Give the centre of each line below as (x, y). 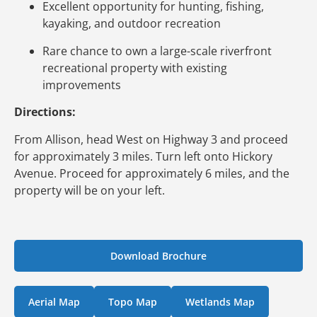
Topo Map (133, 302)
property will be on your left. (91, 190)
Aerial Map (54, 302)
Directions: (45, 112)
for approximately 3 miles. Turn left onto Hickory (143, 156)
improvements (82, 85)
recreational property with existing (135, 68)
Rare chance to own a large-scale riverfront (157, 51)
